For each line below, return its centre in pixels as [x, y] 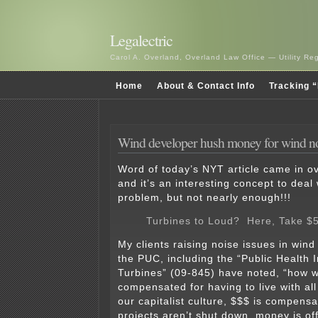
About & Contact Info [206, 86]
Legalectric [141, 40]
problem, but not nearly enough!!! [204, 198]
